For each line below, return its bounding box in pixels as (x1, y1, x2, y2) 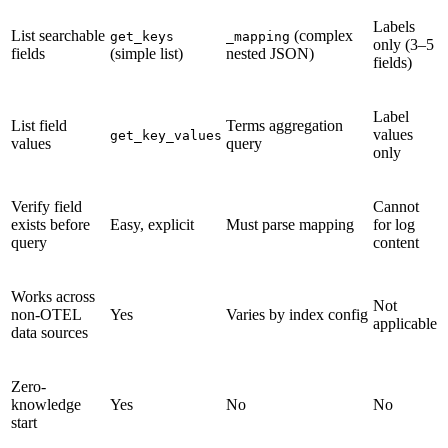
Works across (11, 288, 95, 306)
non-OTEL (11, 306, 81, 324)
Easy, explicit (110, 216, 194, 234)
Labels (373, 18, 415, 36)
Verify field (11, 198, 82, 216)
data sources (11, 324, 88, 342)
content (373, 234, 419, 252)
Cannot (373, 198, 419, 216)
